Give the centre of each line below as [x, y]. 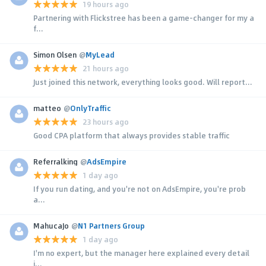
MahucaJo [51, 225]
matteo [47, 108]
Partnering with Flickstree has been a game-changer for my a [144, 18]
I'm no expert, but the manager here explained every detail [141, 253]
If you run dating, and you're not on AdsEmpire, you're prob [140, 189]
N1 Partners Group [111, 225]
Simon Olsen [55, 54]
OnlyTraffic [91, 108]
